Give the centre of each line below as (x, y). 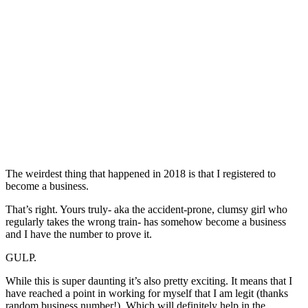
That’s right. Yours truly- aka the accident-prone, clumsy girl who (146, 210)
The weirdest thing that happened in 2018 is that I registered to (141, 174)
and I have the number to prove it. (79, 234)
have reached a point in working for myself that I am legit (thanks (147, 294)
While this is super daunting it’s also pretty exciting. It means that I (149, 281)
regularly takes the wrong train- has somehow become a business (146, 222)
